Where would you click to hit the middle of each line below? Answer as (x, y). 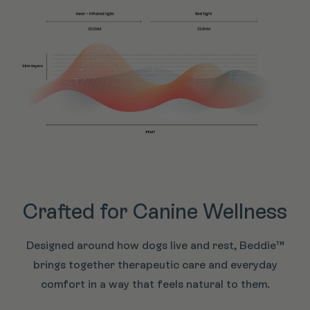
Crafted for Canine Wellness (155, 212)
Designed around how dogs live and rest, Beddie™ (155, 246)
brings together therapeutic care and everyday (155, 265)
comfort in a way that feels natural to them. (155, 284)
